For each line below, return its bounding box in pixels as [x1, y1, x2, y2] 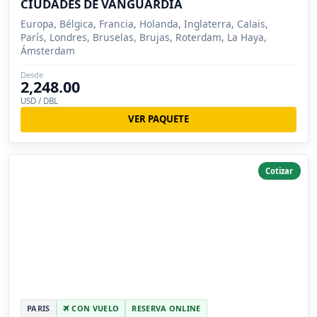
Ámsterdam [21, 43, 75, 57]
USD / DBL [21, 95, 58, 106]
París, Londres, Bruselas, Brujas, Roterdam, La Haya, [21, 30, 267, 44]
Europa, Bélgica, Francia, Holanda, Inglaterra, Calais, [21, 16, 268, 30]
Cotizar [265, 165, 294, 176]
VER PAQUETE [128, 113, 189, 126]
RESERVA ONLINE [132, 303, 201, 314]
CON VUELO [69, 303, 120, 314]
